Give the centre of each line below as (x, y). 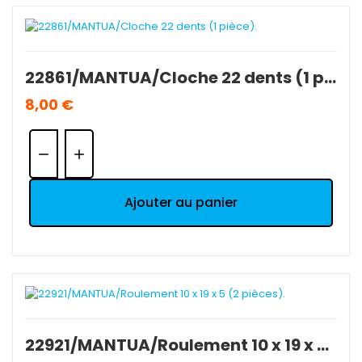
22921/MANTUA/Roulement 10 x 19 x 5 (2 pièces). (323, 345)
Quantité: (52, 137)
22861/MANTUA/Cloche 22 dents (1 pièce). (330, 78)
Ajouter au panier (181, 202)
